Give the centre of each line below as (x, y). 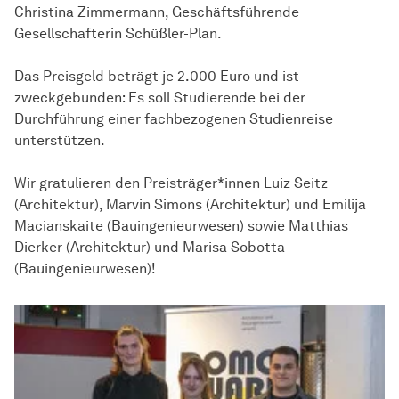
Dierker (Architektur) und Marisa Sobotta (150, 248)
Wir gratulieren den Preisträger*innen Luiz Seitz (171, 183)
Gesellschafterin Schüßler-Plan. (119, 34)
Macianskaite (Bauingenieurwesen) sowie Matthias (181, 226)
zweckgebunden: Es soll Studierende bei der (160, 98)
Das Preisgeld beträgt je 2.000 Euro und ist (157, 77)
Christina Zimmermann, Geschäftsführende (157, 12)
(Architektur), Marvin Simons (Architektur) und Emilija (190, 205)
